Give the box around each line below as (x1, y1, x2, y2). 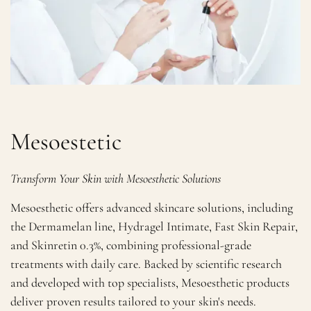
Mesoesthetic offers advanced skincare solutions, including (10, 200, 294, 216)
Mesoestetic (10, 126, 122, 156)
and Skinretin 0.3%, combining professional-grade (10, 237, 252, 253)
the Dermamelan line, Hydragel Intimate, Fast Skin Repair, (10, 219, 299, 235)
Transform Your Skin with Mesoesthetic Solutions (10, 170, 221, 186)
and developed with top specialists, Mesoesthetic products (10, 275, 290, 291)
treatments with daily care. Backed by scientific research (10, 256, 283, 272)
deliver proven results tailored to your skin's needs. (10, 294, 257, 310)
